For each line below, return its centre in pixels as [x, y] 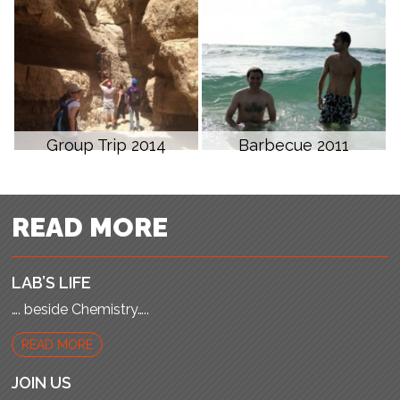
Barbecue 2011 [294, 145]
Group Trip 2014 [106, 145]
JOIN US [42, 382]
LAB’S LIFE [52, 282]
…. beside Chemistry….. [81, 309]
